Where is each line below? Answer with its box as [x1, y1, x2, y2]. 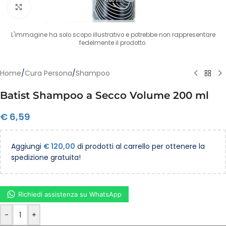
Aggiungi [11, 141, 43, 151]
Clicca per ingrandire [30, 2, 102, 11]
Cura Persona [25, 68, 72, 78]
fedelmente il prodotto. [79, 39, 147, 47]
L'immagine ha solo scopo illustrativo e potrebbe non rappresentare [11, 31, 215, 39]
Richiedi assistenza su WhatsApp [18, 190, 122, 198]
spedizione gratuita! [11, 152, 81, 162]
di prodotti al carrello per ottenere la [75, 141, 205, 151]
